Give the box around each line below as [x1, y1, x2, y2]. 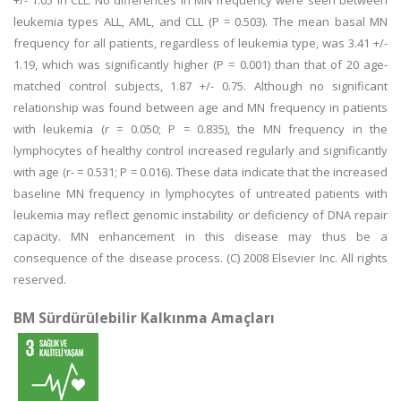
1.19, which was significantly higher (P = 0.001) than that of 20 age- [13, 56, 388, 73]
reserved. [13, 271, 66, 287]
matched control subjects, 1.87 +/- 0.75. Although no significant [13, 78, 388, 94]
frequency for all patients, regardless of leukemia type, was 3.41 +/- [13, 35, 388, 51]
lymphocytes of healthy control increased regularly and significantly [13, 142, 388, 158]
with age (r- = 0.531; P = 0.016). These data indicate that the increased [13, 164, 388, 180]
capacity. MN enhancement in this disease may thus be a [13, 228, 388, 244]
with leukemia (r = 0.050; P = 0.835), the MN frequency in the [13, 121, 388, 137]
